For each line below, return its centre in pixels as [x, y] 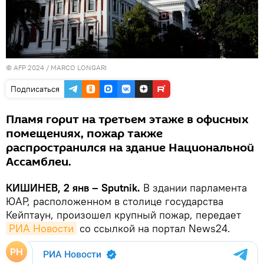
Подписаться [35, 89]
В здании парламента [195, 187]
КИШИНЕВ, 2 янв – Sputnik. [75, 187]
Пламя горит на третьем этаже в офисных [127, 119]
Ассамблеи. [39, 162]
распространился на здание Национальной [130, 148]
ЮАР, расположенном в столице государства [115, 201]
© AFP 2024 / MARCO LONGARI [56, 67]
